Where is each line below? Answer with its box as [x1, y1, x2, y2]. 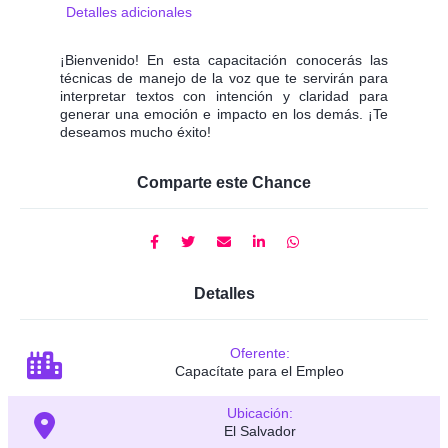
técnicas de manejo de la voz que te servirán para [60, 70, 388, 87]
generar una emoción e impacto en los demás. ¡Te [60, 106, 388, 123]
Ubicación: [226, 405, 293, 422]
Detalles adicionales [66, 4, 192, 21]
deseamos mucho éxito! [60, 124, 211, 141]
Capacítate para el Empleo [175, 363, 345, 380]
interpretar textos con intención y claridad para [60, 88, 388, 105]
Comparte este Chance [137, 174, 311, 192]
